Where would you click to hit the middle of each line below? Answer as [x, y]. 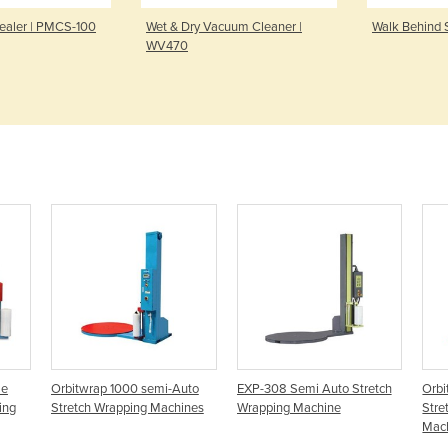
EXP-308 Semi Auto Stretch [314, 388]
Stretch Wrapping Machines [127, 407]
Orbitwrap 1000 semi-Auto [124, 388]
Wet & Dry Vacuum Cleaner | [224, 26]
